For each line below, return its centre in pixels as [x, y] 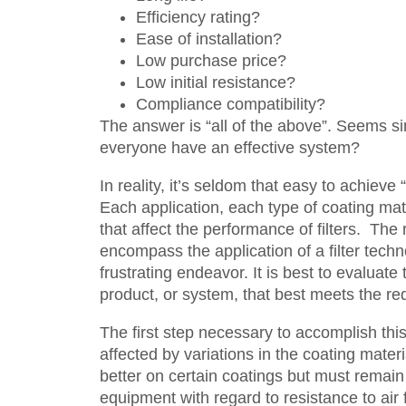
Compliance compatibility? [231, 104]
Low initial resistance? [216, 82]
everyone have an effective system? [230, 148]
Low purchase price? [211, 61]
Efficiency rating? [198, 17]
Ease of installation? [209, 39]
